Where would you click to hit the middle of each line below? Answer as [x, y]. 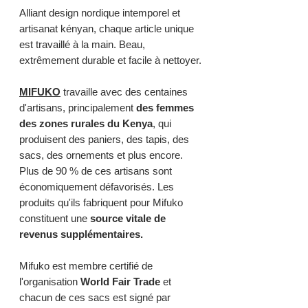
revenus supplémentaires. [81, 234]
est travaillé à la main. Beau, [82, 45]
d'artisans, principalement [78, 108]
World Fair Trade [120, 282]
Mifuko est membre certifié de [86, 266]
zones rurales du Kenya [96, 124]
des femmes [165, 108]
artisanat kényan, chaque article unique [107, 29]
